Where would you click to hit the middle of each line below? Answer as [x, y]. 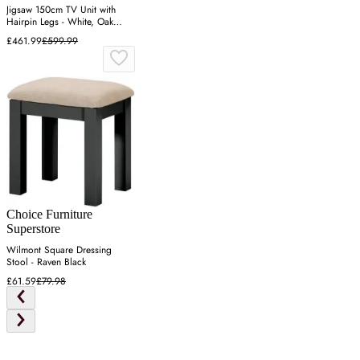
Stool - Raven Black [46, 262]
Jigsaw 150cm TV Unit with [61, 9]
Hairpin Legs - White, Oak [60, 21]
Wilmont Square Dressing [59, 250]
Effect [18, 33]
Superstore [33, 228]
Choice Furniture [49, 214]
